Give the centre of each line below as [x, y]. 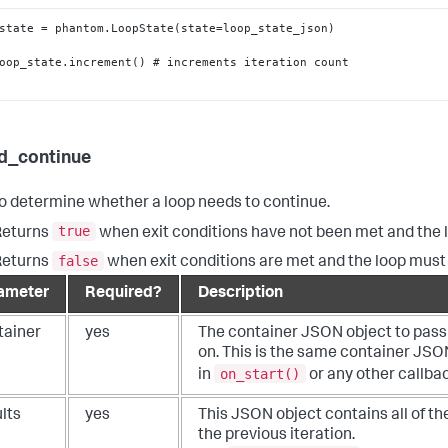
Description [240, 294]
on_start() [260, 373]
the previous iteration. [276, 436]
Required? [123, 294]
